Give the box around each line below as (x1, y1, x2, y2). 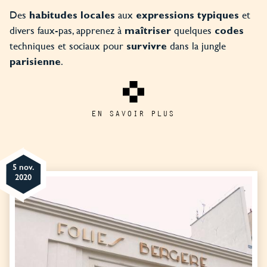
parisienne (10, 57, 61, 68)
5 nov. (12, 162, 34, 173)
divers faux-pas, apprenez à (10, 22, 125, 38)
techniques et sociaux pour (10, 38, 126, 53)
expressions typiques (136, 11, 239, 21)
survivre (126, 42, 167, 52)
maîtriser (125, 26, 171, 37)
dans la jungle (167, 38, 226, 53)
